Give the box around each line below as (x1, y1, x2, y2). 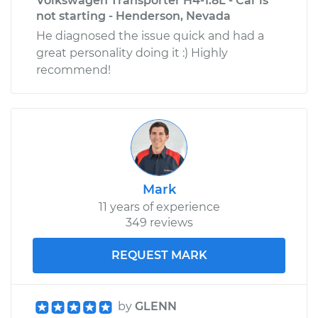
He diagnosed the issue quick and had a (36, 28, 264, 43)
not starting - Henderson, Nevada (36, 9, 231, 23)
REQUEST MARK (111, 248, 207, 262)
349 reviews (125, 215, 193, 229)
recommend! (36, 62, 111, 77)
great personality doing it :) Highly (36, 45, 228, 60)
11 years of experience (98, 199, 220, 214)
